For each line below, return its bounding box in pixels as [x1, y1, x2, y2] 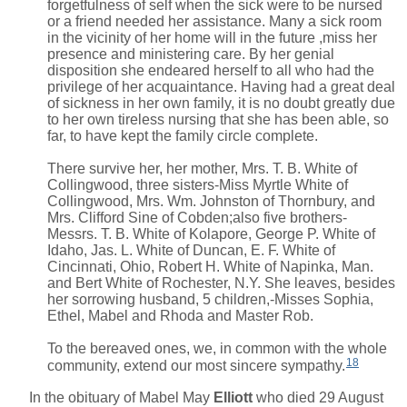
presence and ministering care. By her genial [47, 45, 334, 62]
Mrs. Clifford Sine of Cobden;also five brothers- [47, 209, 347, 225]
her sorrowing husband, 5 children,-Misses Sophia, [47, 291, 373, 307]
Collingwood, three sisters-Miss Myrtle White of [47, 176, 348, 193]
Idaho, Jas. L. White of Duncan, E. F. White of [47, 242, 335, 258]
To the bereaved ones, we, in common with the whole [47, 340, 387, 356]
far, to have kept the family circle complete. [47, 127, 318, 144]
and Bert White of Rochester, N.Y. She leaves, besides [47, 274, 395, 291]
